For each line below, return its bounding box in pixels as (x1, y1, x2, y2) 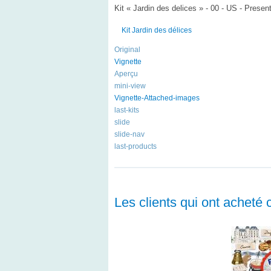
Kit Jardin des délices (121, 25, 192, 34)
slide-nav (114, 129, 145, 139)
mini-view (114, 81, 146, 90)
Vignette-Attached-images (114, 93, 200, 102)
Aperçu (114, 69, 138, 78)
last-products (114, 142, 157, 151)
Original (114, 45, 140, 54)
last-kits (114, 105, 139, 114)
